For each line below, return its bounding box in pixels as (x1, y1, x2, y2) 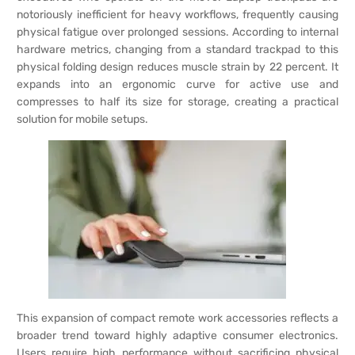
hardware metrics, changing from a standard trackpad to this (17, 43, 338, 57)
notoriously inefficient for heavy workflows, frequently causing (17, 8, 338, 22)
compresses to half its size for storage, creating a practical (17, 95, 338, 109)
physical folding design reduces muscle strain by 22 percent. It (17, 60, 338, 74)
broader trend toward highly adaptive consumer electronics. (17, 328, 338, 342)
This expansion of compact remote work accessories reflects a (17, 311, 338, 325)
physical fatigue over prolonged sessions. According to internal (17, 25, 338, 40)
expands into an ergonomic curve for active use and (17, 78, 338, 92)
